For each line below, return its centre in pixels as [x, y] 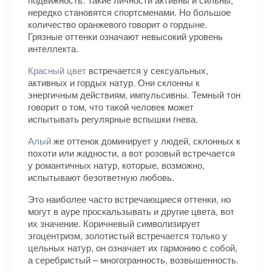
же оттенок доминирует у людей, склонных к [146, 141]
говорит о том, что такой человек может [111, 107]
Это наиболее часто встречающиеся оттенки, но [129, 199]
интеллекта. [53, 48]
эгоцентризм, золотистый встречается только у [127, 235]
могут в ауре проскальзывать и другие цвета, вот [131, 211]
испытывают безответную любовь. [101, 177]
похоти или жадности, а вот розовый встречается [131, 153]
